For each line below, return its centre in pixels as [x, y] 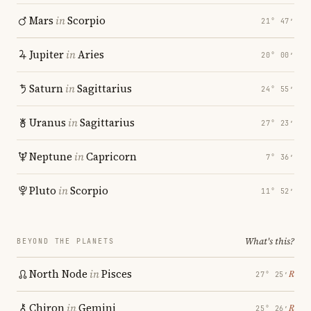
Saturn [46, 89]
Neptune [51, 157]
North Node [58, 274]
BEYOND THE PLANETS [66, 241]
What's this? [270, 241]
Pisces [117, 274]
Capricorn [111, 157]
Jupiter [47, 54]
